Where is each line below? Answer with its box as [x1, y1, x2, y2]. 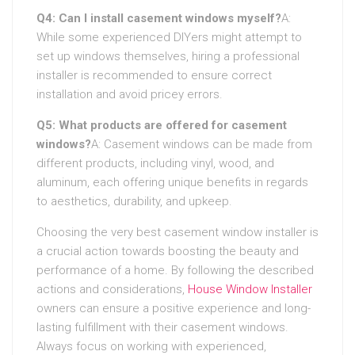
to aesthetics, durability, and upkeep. [36, 193, 232, 208]
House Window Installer [188, 281, 312, 296]
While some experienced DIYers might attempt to [36, 29, 302, 44]
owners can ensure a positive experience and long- [36, 300, 311, 315]
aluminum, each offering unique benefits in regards [36, 174, 308, 189]
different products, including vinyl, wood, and [36, 155, 274, 170]
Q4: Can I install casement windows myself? [36, 10, 281, 25]
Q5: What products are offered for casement [36, 117, 287, 132]
